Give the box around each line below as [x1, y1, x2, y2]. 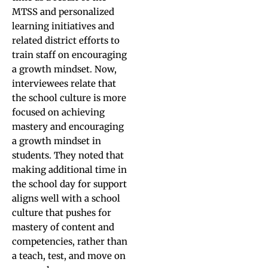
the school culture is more [12, 92, 126, 103]
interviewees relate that [12, 78, 116, 89]
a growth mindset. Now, [12, 63, 117, 75]
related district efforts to [12, 35, 120, 46]
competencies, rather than [12, 236, 127, 247]
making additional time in [12, 164, 127, 175]
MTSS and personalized [12, 6, 114, 17]
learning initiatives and [12, 20, 114, 32]
